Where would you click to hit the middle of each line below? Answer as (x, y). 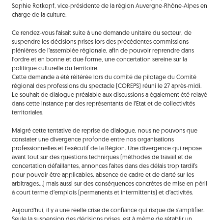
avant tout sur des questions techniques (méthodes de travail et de (102, 157)
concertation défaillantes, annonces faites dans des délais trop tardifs (104, 166)
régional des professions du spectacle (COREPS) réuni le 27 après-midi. (107, 86)
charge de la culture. (39, 15)
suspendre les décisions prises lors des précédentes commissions (100, 42)
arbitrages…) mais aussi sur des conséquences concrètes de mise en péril (109, 184)
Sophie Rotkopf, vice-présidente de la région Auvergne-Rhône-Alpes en (109, 7)
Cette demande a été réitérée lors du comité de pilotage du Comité (104, 77)
